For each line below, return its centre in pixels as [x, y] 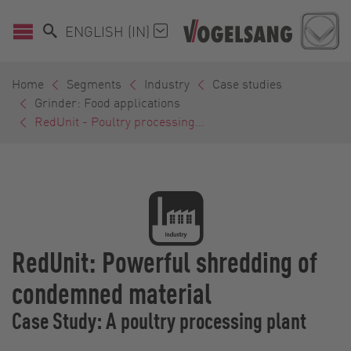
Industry [167, 84]
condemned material [112, 293]
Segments [94, 84]
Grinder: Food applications [107, 103]
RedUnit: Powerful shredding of [165, 261]
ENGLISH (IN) [109, 31]
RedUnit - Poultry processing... [119, 121]
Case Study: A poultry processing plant [159, 320]
